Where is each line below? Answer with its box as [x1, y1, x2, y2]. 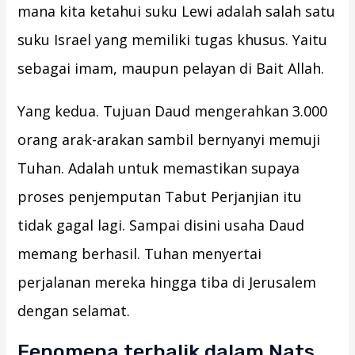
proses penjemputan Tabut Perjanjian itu [17, 187, 303, 207]
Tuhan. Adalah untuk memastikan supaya [17, 158, 300, 178]
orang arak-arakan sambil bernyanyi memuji [17, 130, 321, 150]
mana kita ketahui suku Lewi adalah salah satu [17, 2, 336, 21]
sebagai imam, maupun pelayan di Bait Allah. [17, 59, 325, 78]
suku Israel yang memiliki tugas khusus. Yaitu [17, 30, 328, 50]
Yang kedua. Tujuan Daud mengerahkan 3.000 [17, 101, 328, 121]
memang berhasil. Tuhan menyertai [17, 244, 262, 264]
